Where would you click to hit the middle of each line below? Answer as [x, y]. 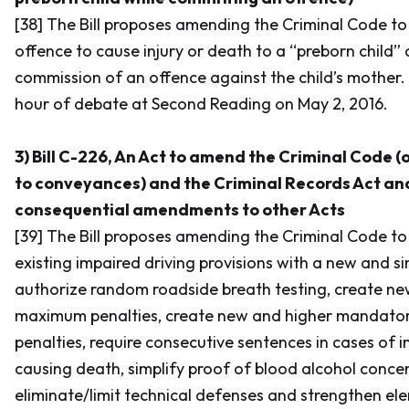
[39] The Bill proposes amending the [148, 236]
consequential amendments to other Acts [180, 210]
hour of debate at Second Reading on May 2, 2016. [203, 104]
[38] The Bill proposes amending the [147, 24]
